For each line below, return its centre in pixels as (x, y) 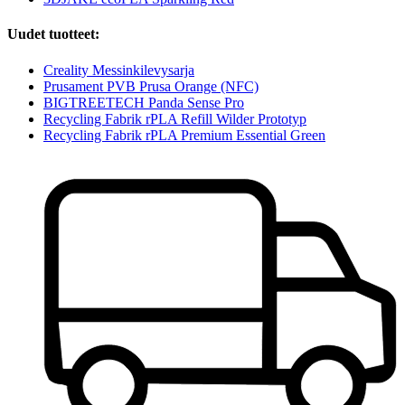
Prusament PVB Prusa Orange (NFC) (151, 86)
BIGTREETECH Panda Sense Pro (144, 102)
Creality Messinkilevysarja (119, 70)
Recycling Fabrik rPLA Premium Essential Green (184, 135)
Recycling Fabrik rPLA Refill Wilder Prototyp (175, 118)
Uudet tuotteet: (53, 34)
